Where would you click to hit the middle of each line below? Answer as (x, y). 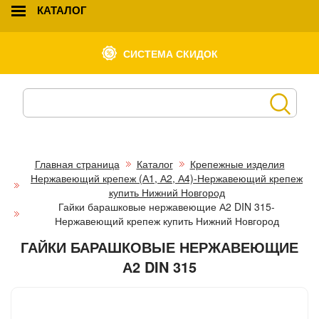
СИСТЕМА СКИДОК (171, 53)
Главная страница (77, 163)
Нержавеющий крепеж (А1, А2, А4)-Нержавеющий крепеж (167, 178)
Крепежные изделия (237, 163)
